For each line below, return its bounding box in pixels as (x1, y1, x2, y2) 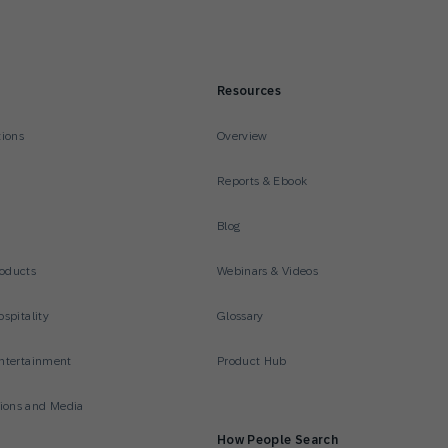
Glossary (216, 309, 264, 323)
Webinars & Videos (216, 264, 318, 278)
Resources (216, 84, 282, 98)
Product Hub (216, 354, 287, 368)
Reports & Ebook (216, 174, 308, 188)
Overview (216, 129, 268, 143)
